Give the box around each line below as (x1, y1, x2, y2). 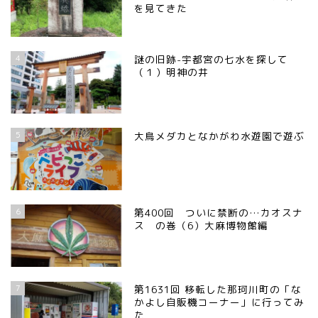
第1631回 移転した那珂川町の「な (134, 283, 302, 297)
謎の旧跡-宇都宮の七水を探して (134, 52, 289, 66)
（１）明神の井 (134, 65, 209, 79)
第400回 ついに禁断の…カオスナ (134, 206, 304, 220)
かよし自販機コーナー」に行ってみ (134, 295, 305, 309)
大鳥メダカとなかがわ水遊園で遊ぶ (134, 129, 305, 143)
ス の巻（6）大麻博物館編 (134, 219, 269, 233)
